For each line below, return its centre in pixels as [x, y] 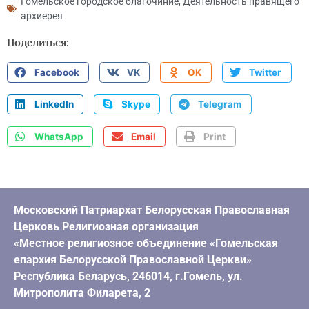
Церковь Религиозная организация [106, 226]
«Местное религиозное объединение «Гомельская [146, 243]
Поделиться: [38, 42]
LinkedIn [54, 104]
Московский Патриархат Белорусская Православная [152, 210]
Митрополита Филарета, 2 [82, 292]
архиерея [42, 16]
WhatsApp [59, 137]
